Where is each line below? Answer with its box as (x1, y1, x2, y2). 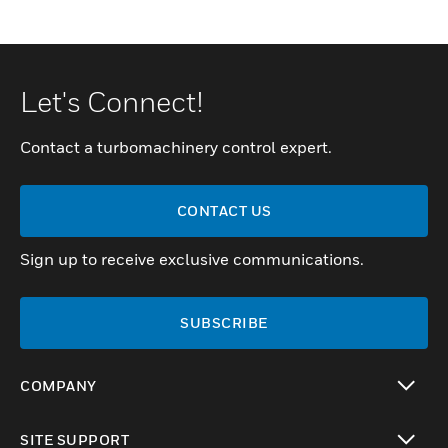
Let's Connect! (20, 85, 203, 119)
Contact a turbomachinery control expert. (20, 137, 332, 158)
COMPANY (20, 377, 97, 395)
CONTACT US (176, 202, 272, 220)
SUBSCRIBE (180, 314, 268, 332)
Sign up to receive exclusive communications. (20, 249, 367, 270)
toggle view (19, 414, 92, 432)
